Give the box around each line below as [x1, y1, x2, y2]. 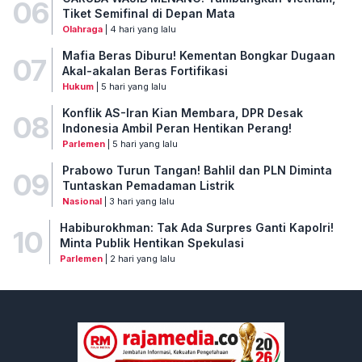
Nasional [61, 196, 102, 208]
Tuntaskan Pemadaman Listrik [61, 179, 234, 193]
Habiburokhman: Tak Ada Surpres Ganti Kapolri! [59, 221, 334, 235]
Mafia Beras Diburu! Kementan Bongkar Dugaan [61, 48, 335, 63]
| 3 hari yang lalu [101, 196, 175, 208]
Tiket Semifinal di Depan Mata [61, 6, 235, 21]
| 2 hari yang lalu [102, 253, 175, 265]
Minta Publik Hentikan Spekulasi [59, 236, 244, 250]
